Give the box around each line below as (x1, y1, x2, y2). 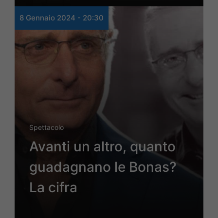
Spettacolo (29, 123, 64, 132)
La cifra (29, 179, 77, 196)
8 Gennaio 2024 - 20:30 (19, 13, 104, 23)
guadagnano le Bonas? (29, 159, 177, 176)
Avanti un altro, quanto (29, 138, 176, 155)
